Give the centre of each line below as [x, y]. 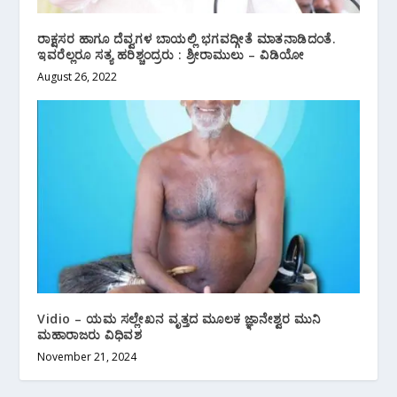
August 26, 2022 [78, 76]
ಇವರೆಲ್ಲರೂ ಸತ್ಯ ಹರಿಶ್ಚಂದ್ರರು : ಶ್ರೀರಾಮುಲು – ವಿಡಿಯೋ [171, 54]
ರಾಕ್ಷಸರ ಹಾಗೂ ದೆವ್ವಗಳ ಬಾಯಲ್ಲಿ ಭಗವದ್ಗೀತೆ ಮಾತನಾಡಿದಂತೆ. [187, 38]
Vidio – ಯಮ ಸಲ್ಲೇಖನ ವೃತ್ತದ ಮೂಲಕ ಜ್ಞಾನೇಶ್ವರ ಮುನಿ [179, 318]
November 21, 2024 [87, 356]
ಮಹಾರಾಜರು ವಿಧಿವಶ [90, 334]
